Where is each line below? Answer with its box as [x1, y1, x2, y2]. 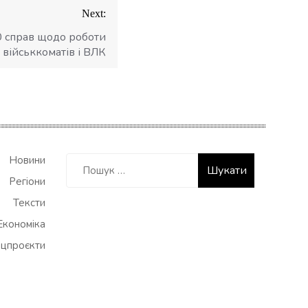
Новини [9, 153, 45, 167]
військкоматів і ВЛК [3, 45, 106, 60]
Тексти [13, 196, 45, 210]
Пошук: [65, 153, 100, 166]
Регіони [9, 175, 45, 188]
